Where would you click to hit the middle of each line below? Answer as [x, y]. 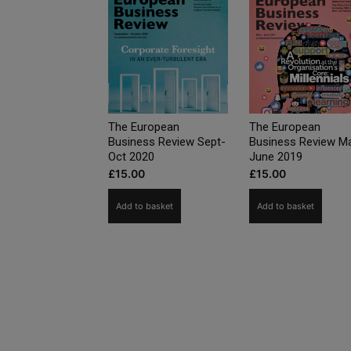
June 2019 [275, 157]
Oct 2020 [131, 157]
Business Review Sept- [167, 142]
